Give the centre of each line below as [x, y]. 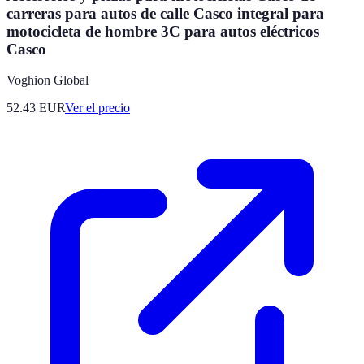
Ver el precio [97, 108]
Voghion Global [48, 80]
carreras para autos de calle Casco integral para [165, 13]
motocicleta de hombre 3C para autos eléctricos [163, 31]
